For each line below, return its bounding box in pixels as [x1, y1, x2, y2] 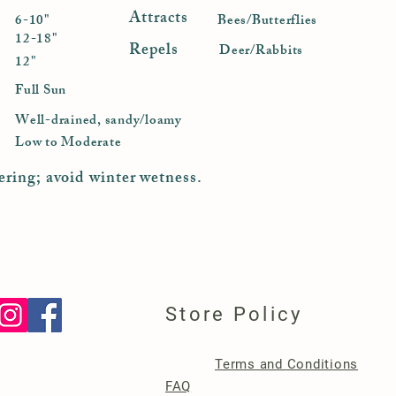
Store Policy [164, 303, 303, 325]
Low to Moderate [15, 132, 122, 156]
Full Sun [15, 80, 66, 103]
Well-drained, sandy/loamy [15, 110, 182, 133]
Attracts [129, 5, 189, 34]
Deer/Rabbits [219, 40, 303, 64]
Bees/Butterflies [217, 10, 317, 34]
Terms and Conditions [215, 356, 358, 372]
